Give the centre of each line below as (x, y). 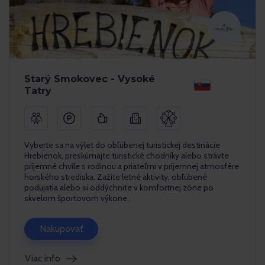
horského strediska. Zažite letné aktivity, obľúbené (116, 177)
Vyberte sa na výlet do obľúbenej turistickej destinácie (122, 145)
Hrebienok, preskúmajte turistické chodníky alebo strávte (127, 156)
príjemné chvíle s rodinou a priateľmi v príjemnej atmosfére (132, 166)
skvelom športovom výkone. (77, 198)
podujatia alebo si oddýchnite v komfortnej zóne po (119, 188)
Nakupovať (61, 229)
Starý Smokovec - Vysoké (90, 79)
